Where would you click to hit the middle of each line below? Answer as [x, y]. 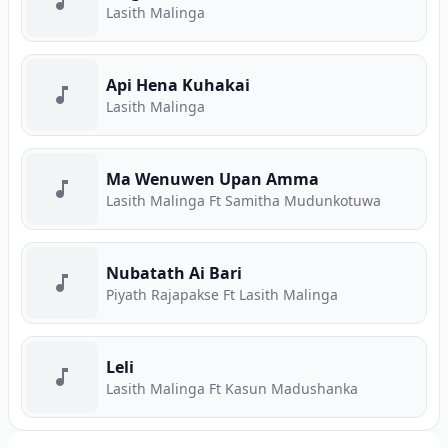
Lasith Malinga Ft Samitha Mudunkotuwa [243, 200]
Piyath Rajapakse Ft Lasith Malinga [222, 294]
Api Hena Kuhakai [178, 85]
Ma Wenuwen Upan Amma [212, 179]
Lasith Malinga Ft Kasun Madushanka [232, 388]
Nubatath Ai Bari [174, 273]
